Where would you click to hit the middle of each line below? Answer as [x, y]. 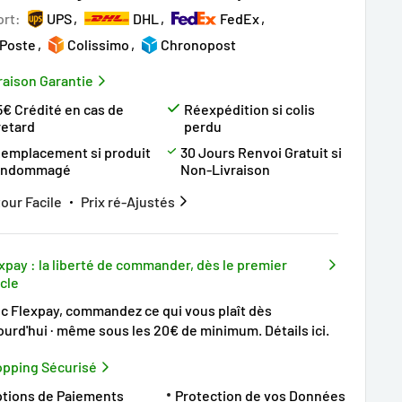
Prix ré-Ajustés [128, 201]
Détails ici [296, 330]
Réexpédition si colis [250, 109]
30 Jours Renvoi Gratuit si [261, 152]
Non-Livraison [225, 169]
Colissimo [98, 44]
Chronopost [198, 44]
